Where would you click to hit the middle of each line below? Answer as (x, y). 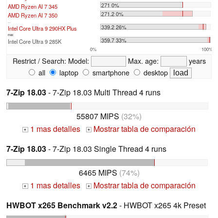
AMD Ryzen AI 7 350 (33, 15)
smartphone (110, 73)
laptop (68, 73)
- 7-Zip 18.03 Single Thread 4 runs (106, 148)
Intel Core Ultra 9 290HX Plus (42, 28)
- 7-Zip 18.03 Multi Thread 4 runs (103, 92)
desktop (155, 73)
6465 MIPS (98, 172)
